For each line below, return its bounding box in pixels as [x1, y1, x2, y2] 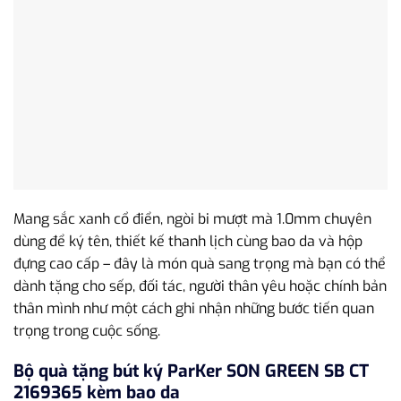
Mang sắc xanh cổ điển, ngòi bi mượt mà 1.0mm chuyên [13, 209, 371, 229]
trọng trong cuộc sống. [13, 321, 160, 341]
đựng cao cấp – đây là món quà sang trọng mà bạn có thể [13, 254, 386, 274]
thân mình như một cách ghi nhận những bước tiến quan [13, 299, 374, 319]
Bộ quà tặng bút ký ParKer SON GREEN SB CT [13, 360, 369, 383]
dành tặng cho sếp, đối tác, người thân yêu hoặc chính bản [13, 277, 387, 296]
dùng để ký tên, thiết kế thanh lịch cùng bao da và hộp [13, 232, 363, 252]
